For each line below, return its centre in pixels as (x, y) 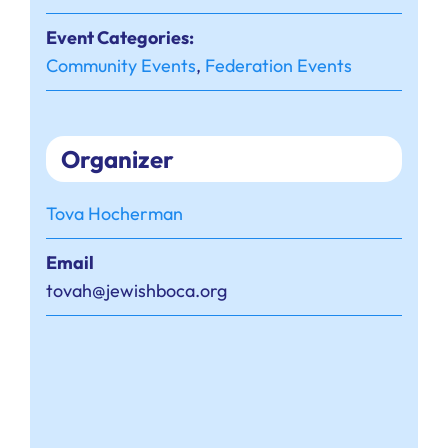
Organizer (117, 159)
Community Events (120, 66)
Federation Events (278, 66)
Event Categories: (119, 38)
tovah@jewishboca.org (136, 291)
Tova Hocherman (114, 214)
